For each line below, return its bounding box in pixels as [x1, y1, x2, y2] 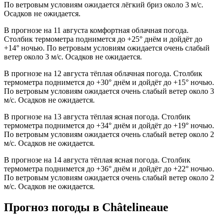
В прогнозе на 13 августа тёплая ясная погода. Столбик [4, 112, 191, 121]
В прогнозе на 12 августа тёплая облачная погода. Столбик [4, 69, 202, 78]
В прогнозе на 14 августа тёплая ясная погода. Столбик [4, 156, 191, 165]
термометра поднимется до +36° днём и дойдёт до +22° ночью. [4, 165, 214, 173]
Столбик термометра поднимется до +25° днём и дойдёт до [4, 35, 202, 44]
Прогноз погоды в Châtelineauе [4, 201, 168, 214]
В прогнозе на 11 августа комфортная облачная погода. [4, 26, 189, 35]
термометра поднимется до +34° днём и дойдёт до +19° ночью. [4, 121, 214, 130]
